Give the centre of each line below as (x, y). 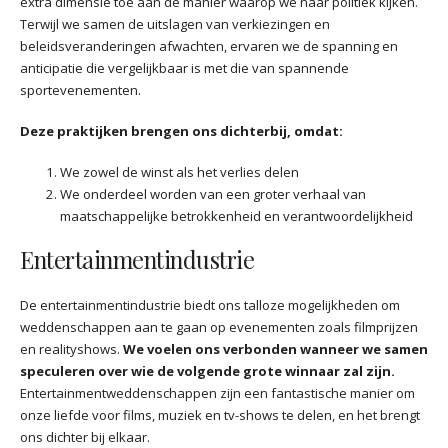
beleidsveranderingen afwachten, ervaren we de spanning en (209, 46)
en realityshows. (71, 348)
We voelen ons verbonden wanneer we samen (275, 348)
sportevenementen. (80, 90)
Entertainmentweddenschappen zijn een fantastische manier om (217, 392)
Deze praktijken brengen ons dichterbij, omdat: (181, 131)
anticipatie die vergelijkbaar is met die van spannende (184, 68)
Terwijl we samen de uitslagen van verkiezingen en (175, 24)
